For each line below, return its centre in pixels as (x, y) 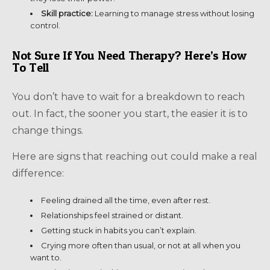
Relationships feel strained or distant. (112, 215)
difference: (38, 173)
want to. (46, 257)
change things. (48, 130)
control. (45, 25)
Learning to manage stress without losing (174, 13)
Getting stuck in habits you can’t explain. (119, 230)
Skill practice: (67, 13)
